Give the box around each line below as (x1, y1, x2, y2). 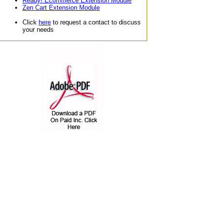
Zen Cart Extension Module (22, 4, 100, 11)
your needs (22, 26, 54, 33)
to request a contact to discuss (51, 19, 141, 26)
